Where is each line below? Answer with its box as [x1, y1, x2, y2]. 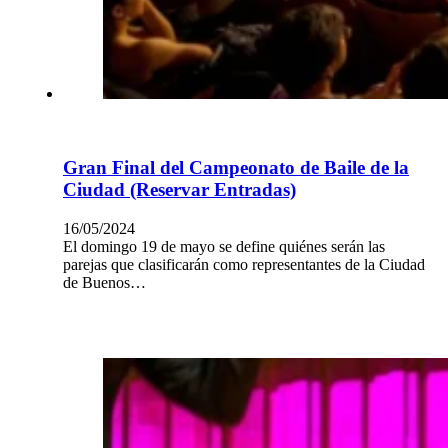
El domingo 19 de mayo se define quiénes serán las [63, 238, 385, 256]
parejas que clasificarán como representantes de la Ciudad [63, 256, 425, 274]
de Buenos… [63, 274, 146, 292]
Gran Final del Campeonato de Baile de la [63, 157, 409, 179]
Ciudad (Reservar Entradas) [63, 179, 296, 201]
